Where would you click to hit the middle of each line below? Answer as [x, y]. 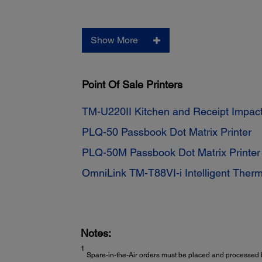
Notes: [96, 233]
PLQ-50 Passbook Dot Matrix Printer [167, 132]
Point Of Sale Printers [132, 85]
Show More [115, 40]
